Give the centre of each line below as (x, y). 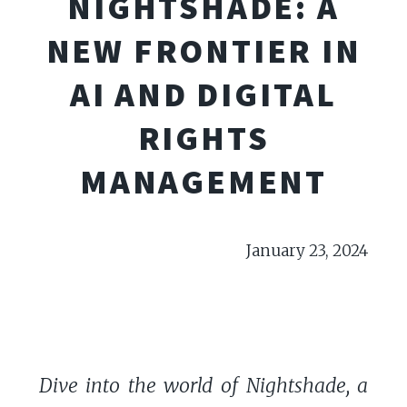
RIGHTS (203, 137)
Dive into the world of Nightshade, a (203, 385)
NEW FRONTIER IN (203, 50)
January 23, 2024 (308, 250)
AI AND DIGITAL (203, 94)
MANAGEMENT (203, 181)
